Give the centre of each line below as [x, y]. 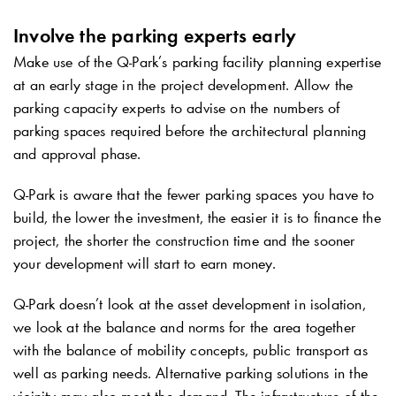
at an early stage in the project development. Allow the [183, 84]
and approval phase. [77, 153]
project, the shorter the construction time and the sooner [184, 240]
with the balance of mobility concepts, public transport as [190, 350]
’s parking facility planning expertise [270, 61]
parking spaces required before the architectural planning [190, 130]
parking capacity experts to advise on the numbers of [177, 107]
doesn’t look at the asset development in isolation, [210, 304]
